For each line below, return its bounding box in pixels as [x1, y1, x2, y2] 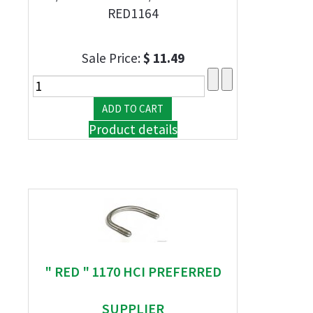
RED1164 [107, 5, 159, 22]
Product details [88, 121, 177, 138]
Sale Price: [81, 50, 143, 66]
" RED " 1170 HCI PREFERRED [44, 263, 221, 280]
